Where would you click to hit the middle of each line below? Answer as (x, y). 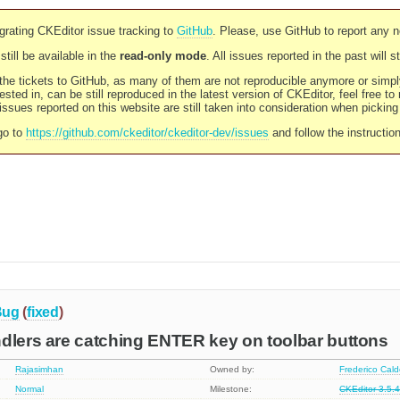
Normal (30, 389)
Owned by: (233, 370)
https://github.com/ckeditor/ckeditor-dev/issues (147, 133)
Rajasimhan (40, 370)
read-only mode (162, 56)
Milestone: (231, 389)
